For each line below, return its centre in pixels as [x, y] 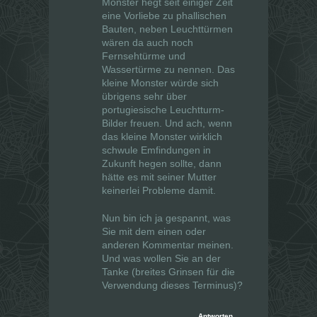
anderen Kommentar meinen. [168, 245]
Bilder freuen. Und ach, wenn [167, 123]
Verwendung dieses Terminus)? [172, 286]
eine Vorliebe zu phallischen [164, 16]
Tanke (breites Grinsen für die [168, 272]
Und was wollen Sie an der [161, 259]
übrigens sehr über [144, 97]
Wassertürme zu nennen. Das [168, 70]
